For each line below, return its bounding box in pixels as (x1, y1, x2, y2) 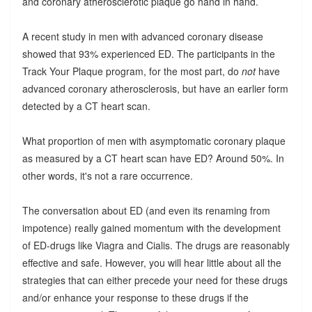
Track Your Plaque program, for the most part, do (22, 64, 242, 79)
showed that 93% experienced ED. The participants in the (22, 47, 275, 61)
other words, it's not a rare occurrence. (22, 169, 193, 183)
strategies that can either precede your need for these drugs (22, 273, 288, 288)
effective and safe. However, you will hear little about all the (22, 256, 281, 270)
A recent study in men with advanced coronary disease (22, 29, 263, 44)
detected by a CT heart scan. (22, 99, 150, 114)
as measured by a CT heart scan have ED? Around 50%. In (22, 151, 284, 166)
